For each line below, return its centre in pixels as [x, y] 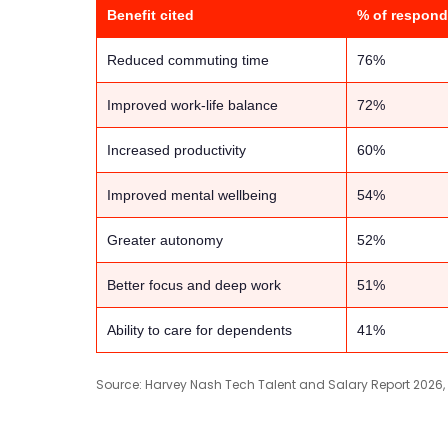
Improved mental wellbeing [192, 195]
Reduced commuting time [188, 60]
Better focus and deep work [194, 285]
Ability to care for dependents [199, 330]
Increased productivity [176, 150]
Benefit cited [150, 15]
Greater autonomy [165, 240]
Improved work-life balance [192, 105]
